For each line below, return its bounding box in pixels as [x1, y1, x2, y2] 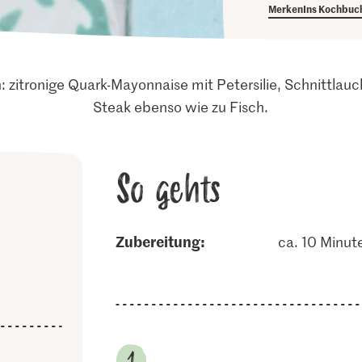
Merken [268, 2, 304, 15]
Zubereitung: [124, 231, 205, 251]
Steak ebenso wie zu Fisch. [93, 97, 269, 116]
